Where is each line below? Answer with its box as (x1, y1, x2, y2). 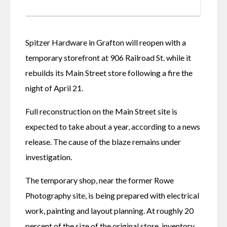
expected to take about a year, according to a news (25, 121, 200, 131)
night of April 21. (25, 83, 83, 93)
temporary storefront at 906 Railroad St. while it (25, 52, 191, 62)
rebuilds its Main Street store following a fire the (25, 67, 193, 78)
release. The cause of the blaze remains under (25, 136, 181, 146)
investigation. (25, 152, 73, 162)
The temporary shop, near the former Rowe (25, 175, 174, 185)
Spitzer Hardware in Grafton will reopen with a (25, 37, 186, 47)
